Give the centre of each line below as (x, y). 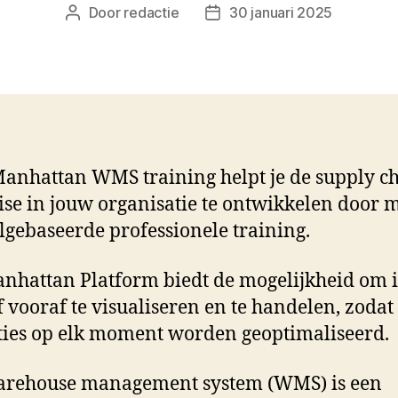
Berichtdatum (256, 14)
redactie (151, 12)
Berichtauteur (116, 14)
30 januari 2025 (281, 12)
